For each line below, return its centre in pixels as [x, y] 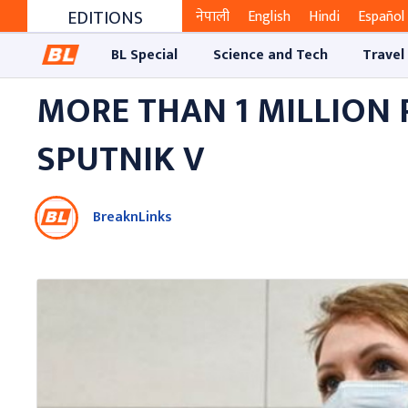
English [269, 17]
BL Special [145, 55]
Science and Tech [270, 55]
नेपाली [213, 17]
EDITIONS [105, 19]
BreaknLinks [133, 217]
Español [381, 17]
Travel [383, 55]
